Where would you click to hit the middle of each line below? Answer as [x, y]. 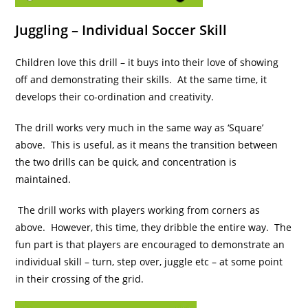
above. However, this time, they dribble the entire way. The [154, 228]
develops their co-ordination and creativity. [116, 97]
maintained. [43, 179]
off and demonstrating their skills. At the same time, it [141, 80]
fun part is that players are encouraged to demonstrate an [150, 245]
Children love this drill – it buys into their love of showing [147, 63]
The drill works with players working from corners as [138, 210]
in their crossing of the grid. [80, 279]
